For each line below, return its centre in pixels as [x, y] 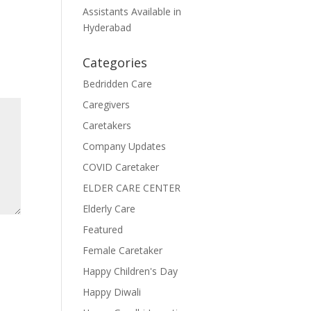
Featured [103, 229]
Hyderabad [107, 27]
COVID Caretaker [121, 167]
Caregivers [107, 104]
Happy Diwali [112, 292]
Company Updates [125, 146]
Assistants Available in [132, 11]
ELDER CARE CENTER [132, 188]
